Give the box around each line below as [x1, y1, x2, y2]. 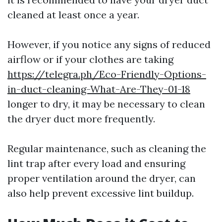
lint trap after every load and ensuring [7, 157, 185, 170]
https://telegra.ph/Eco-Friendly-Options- [7, 68, 206, 81]
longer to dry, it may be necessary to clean [7, 98, 205, 111]
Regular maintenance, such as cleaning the [7, 142, 206, 155]
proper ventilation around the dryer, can [7, 172, 196, 185]
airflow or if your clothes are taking [7, 53, 173, 66]
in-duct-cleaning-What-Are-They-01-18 [7, 83, 190, 96]
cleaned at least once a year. [7, 8, 139, 21]
